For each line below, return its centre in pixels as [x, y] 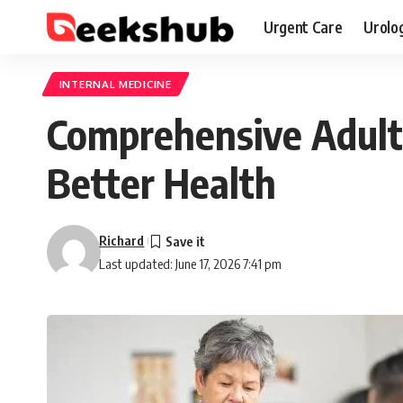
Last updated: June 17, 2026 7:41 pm [191, 264]
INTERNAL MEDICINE [115, 85]
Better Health [161, 183]
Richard [122, 241]
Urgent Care [303, 27]
